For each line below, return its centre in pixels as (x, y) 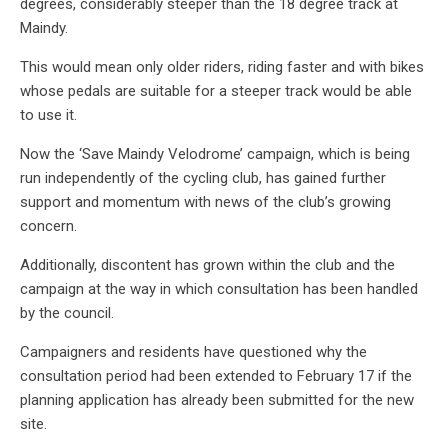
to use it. (48, 114)
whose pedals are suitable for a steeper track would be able (216, 90)
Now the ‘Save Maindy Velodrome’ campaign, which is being (215, 153)
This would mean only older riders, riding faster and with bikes (222, 66)
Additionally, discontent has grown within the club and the (207, 264)
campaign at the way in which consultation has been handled (219, 288)
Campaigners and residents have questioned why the (193, 351)
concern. (48, 225)
